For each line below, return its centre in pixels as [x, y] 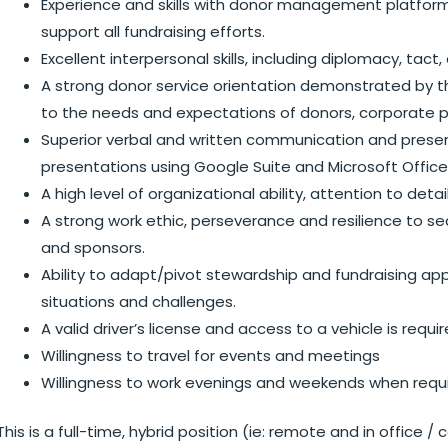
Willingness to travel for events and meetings [210, 355]
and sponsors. [93, 247]
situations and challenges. [138, 301]
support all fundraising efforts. [153, 31]
